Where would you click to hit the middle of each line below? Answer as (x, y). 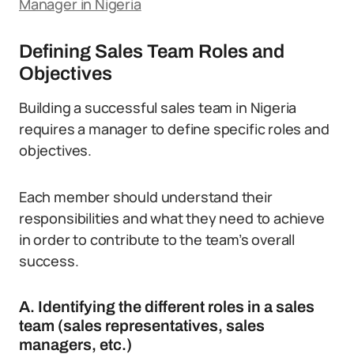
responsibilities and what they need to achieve (172, 218)
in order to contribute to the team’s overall (157, 239)
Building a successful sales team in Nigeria (158, 107)
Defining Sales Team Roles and (152, 51)
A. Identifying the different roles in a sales (167, 307)
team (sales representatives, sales (142, 326)
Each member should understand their (146, 197)
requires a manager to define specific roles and (174, 129)
